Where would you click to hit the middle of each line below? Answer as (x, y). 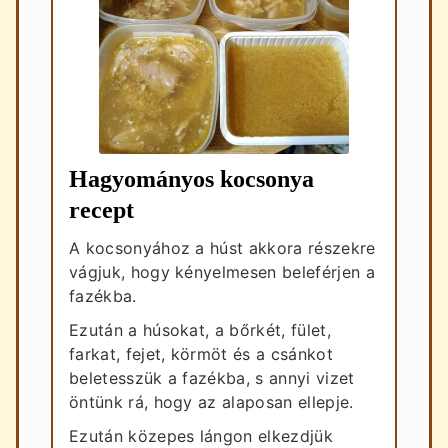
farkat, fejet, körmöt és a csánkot (201, 353)
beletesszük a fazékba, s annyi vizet (212, 377)
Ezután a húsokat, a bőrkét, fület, (200, 329)
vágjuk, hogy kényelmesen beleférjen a (222, 271)
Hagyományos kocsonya (191, 178)
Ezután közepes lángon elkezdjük (201, 435)
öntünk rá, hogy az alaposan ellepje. (211, 401)
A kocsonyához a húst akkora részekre (222, 247)
